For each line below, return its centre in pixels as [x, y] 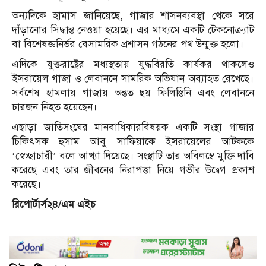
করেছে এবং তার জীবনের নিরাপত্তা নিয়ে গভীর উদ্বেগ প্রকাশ [133, 170]
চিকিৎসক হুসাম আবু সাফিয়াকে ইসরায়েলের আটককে [133, 142]
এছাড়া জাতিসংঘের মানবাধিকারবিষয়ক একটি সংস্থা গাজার [133, 128]
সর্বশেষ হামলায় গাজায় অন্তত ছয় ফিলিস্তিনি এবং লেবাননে [133, 93]
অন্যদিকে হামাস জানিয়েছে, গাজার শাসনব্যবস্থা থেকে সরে [133, 16]
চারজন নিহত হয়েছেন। [55, 107]
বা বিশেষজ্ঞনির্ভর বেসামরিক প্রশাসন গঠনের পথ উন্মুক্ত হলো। [128, 45]
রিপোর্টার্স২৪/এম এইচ [54, 205]
